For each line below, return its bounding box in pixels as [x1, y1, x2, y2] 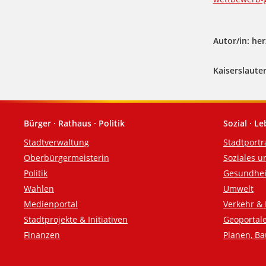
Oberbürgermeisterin [24, 152, 109, 164]
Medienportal [24, 198, 78, 210]
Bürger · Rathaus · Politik [24, 118, 125, 129]
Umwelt [223, 183, 254, 195]
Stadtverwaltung [24, 137, 89, 148]
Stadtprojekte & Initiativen [24, 214, 128, 226]
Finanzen [24, 229, 60, 241]
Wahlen [24, 183, 54, 195]
